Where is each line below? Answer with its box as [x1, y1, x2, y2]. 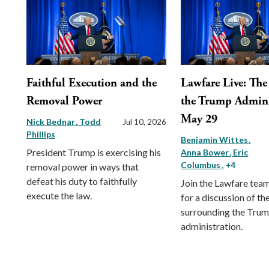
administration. [181, 220, 243, 232]
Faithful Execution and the [26, 76, 157, 91]
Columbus [181, 160, 223, 171]
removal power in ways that [26, 161, 139, 173]
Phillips [26, 129, 55, 140]
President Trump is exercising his [26, 147, 161, 159]
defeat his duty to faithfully [26, 175, 137, 187]
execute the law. [26, 190, 92, 202]
